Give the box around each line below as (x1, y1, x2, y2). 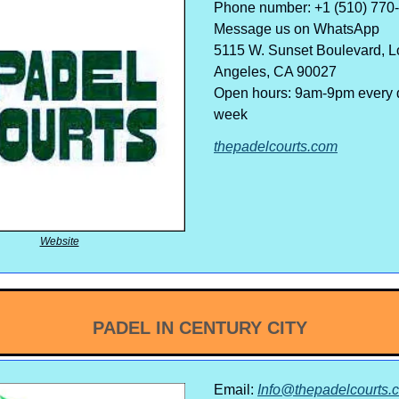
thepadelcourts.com (214, 138, 338, 154)
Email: (214, 381, 257, 397)
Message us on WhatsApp (214, 20, 379, 37)
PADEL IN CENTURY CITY (92, 317, 307, 338)
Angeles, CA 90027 (214, 63, 337, 79)
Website (39, 234, 79, 248)
